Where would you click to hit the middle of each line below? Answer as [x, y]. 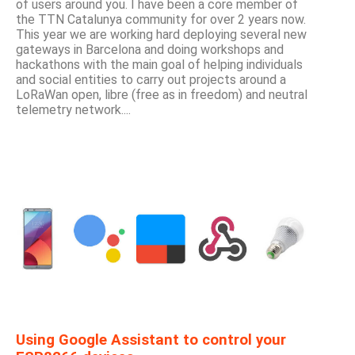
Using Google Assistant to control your [151, 340]
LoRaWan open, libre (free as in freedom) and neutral [162, 94]
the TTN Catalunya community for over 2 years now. [161, 19]
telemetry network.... [73, 109]
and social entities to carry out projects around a [151, 79]
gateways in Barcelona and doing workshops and [150, 49]
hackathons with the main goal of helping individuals [159, 64]
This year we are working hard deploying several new [161, 34]
